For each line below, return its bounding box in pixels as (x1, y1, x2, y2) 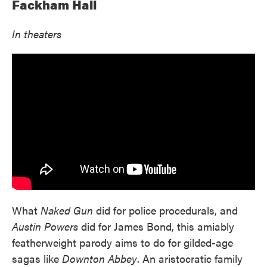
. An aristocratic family (137, 251, 243, 266)
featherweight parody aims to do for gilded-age (12, 235, 233, 250)
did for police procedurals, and (93, 203, 238, 218)
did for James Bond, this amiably (78, 219, 234, 234)
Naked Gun (41, 203, 93, 218)
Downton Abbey (62, 251, 137, 266)
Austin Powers (12, 219, 78, 234)
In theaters (12, 26, 61, 41)
